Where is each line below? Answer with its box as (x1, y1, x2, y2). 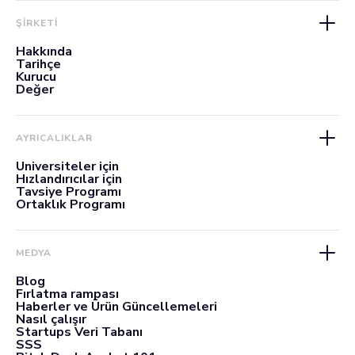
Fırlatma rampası (16, 285, 119, 303)
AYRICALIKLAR (16, 132, 93, 144)
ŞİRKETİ (16, 17, 58, 29)
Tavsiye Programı (16, 183, 121, 200)
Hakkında (16, 43, 72, 60)
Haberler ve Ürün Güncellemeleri (16, 298, 217, 315)
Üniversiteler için (16, 158, 119, 175)
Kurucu (16, 68, 56, 86)
